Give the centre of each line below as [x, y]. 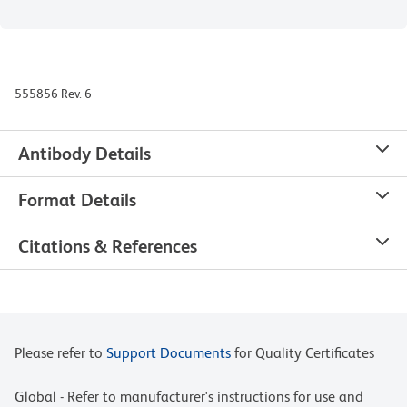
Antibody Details [84, 154]
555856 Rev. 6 [53, 94]
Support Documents [169, 353]
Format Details [77, 200]
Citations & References [108, 247]
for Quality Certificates [303, 353]
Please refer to [60, 353]
